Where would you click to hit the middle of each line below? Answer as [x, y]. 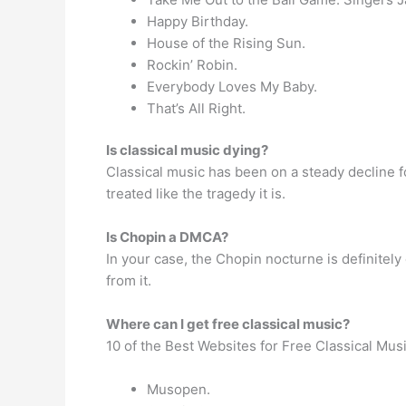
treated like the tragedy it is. [196, 193]
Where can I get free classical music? [228, 324]
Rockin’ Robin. [192, 64]
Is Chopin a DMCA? [167, 237]
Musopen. [179, 389]
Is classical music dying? [187, 150]
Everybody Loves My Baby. [232, 86]
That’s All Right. [196, 108]
